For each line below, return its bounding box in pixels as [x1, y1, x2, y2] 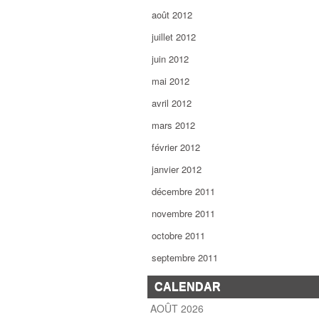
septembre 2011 [152, 251, 218, 264]
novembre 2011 [152, 206, 215, 220]
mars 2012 [152, 118, 195, 132]
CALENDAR [155, 281, 221, 293]
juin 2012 [152, 52, 189, 66]
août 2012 [152, 8, 192, 21]
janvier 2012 [152, 162, 202, 176]
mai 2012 [152, 74, 189, 88]
